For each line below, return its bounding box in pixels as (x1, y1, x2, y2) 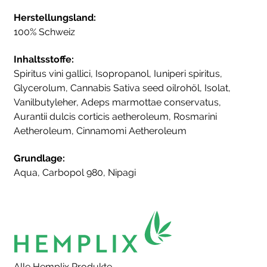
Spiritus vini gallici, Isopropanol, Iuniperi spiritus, (14, 67, 222, 79)
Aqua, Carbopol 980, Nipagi (14, 167, 136, 179)
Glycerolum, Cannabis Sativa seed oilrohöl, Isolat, (14, 82, 231, 94)
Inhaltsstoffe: (14, 53, 74, 65)
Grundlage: (14, 153, 65, 164)
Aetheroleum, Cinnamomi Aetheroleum (14, 125, 187, 136)
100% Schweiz (14, 26, 75, 38)
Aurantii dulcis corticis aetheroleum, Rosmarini (14, 110, 217, 122)
